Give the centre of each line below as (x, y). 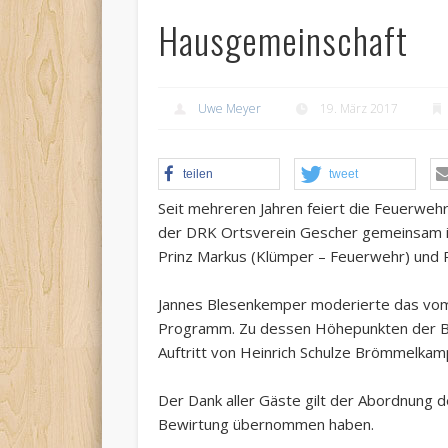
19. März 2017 (359, 109)
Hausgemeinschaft (283, 40)
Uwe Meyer (230, 109)
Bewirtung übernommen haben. (266, 424)
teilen (198, 174)
